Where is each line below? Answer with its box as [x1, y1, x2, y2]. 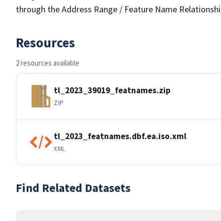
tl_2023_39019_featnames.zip [54, 84, 171, 96]
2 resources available [16, 58, 79, 68]
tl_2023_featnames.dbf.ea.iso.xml [54, 130, 186, 142]
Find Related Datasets [16, 180, 131, 195]
